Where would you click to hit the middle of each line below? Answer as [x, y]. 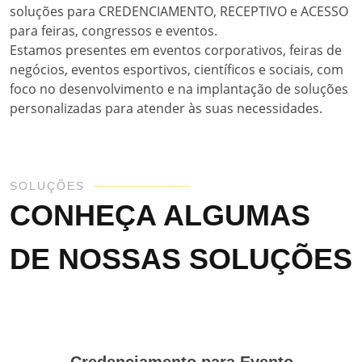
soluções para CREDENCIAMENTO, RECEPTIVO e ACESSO [179, 11]
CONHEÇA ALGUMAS [160, 215]
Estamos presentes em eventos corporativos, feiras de [176, 50]
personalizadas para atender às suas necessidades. [166, 108]
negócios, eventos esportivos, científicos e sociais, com [177, 69]
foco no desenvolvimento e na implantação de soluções [179, 89]
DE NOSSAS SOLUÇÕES [181, 259]
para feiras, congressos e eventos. [114, 31]
